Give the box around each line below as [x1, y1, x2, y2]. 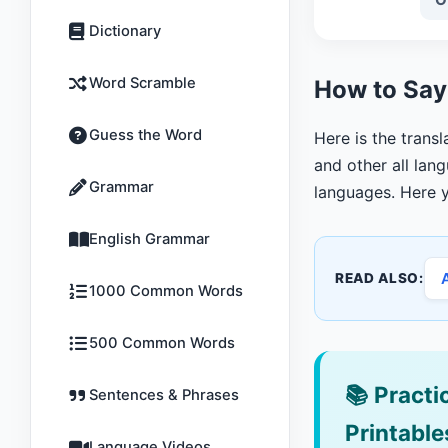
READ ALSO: [335, 270, 424, 286]
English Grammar [89, 230, 210, 248]
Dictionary [89, 22, 161, 40]
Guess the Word [89, 126, 202, 144]
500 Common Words [89, 334, 235, 352]
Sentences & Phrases [89, 386, 239, 404]
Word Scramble [89, 74, 196, 92]
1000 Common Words [89, 282, 243, 300]
